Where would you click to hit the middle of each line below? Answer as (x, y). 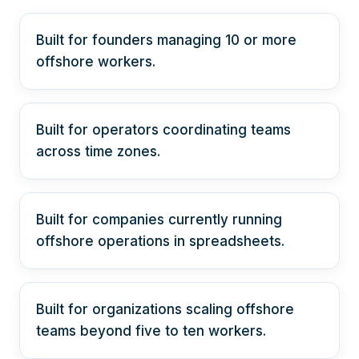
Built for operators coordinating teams (163, 130)
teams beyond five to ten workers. (151, 331)
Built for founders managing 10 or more (166, 40)
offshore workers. (96, 62)
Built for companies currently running (159, 220)
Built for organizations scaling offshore (165, 310)
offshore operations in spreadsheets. (160, 242)
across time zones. (98, 152)
